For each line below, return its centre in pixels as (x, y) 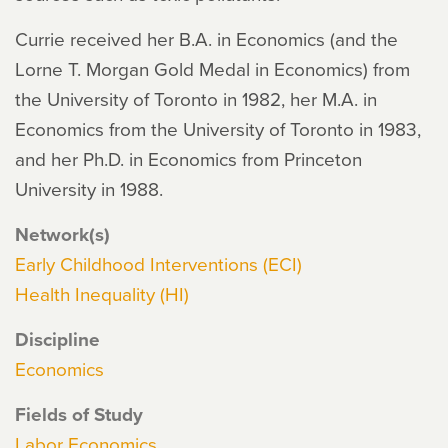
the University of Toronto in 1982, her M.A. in (196, 98)
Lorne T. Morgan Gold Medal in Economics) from (212, 68)
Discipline (57, 339)
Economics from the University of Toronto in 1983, (218, 128)
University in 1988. (89, 188)
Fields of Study (79, 414)
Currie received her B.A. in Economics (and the (206, 38)
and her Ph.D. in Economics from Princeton (188, 158)
